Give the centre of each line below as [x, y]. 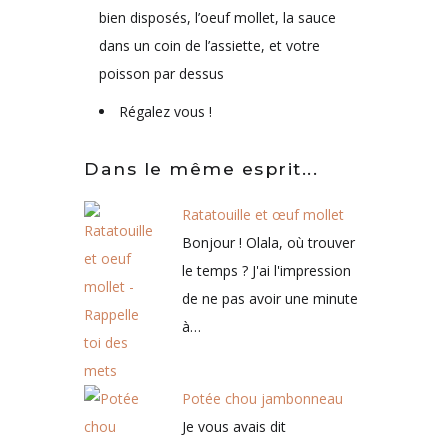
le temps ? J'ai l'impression [266, 270]
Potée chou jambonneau [262, 398]
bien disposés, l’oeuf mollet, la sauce [217, 17]
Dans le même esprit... [201, 168]
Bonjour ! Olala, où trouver [268, 242]
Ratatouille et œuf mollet [263, 214]
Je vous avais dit [234, 426]
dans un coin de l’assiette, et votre [209, 45]
